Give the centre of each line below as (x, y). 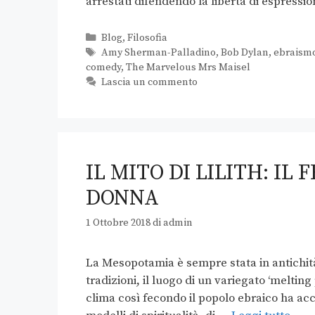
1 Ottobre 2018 (118, 223)
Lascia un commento (149, 83)
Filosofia (147, 38)
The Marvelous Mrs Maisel (188, 68)
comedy (103, 68)
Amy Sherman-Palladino (158, 53)
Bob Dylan (244, 53)
